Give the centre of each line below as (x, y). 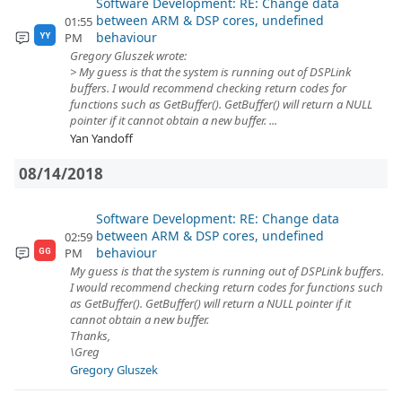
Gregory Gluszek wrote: (128, 56)
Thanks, (90, 336)
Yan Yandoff (101, 138)
